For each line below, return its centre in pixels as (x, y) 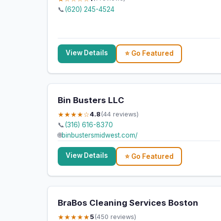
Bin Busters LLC (91, 100)
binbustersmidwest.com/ (100, 135)
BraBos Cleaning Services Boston (128, 203)
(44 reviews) (120, 114)
